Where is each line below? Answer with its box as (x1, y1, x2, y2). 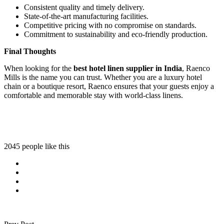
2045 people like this (4, 141, 69, 150)
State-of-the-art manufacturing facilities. (24, 11, 148, 20)
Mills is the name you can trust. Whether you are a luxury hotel (4, 72, 202, 81)
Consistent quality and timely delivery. (24, 2, 144, 11)
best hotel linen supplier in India (73, 63, 182, 72)
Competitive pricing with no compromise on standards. (24, 20, 196, 29)
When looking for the (4, 63, 73, 72)
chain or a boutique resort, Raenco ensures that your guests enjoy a (4, 81, 214, 90)
